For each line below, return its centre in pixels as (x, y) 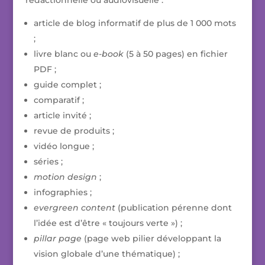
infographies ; (62, 193)
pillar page (57, 239)
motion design (65, 177)
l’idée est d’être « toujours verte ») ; (108, 223)
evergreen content (74, 208)
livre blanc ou (63, 54)
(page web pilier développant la (151, 239)
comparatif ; (59, 100)
